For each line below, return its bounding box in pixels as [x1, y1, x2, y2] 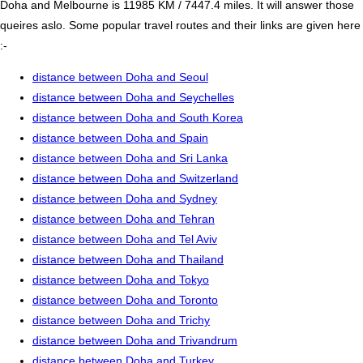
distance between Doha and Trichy [32, 314, 210, 327]
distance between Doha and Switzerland [32, 172, 238, 186]
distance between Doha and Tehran [32, 212, 215, 226]
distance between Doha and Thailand [32, 253, 224, 267]
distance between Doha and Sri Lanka [32, 152, 228, 165]
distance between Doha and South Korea [32, 111, 243, 125]
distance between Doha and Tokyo [32, 273, 209, 287]
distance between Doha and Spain [32, 131, 208, 145]
